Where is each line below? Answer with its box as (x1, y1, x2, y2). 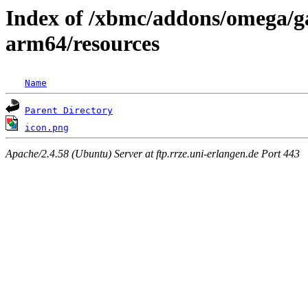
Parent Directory (25, 105, 113, 116)
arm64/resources (5, 31, 159, 56)
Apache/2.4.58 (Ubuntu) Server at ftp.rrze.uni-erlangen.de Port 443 (5, 147, 300, 159)
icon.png (25, 122, 69, 133)
